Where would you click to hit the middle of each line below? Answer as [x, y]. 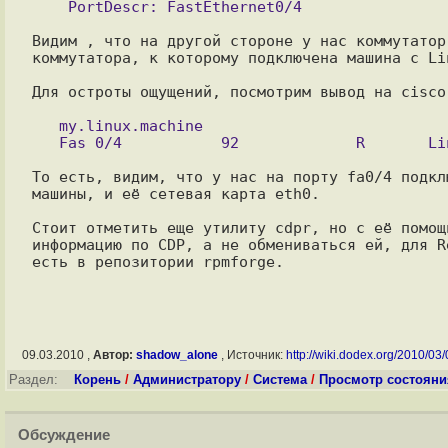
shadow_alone [176, 355]
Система [280, 379]
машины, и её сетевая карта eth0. [175, 193]
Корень [97, 379]
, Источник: [251, 355]
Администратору [187, 379]
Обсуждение [64, 435]
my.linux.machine [45, 125]
